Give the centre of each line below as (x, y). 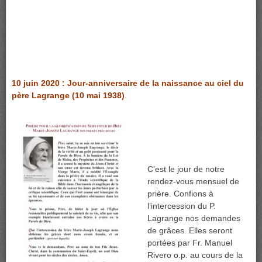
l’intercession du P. (182, 206)
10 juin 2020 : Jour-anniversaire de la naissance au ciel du (128, 83)
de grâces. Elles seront (190, 231)
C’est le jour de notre (186, 169)
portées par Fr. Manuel (190, 243)
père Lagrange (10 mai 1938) (68, 96)
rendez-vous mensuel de (193, 182)
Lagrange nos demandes (194, 218)
